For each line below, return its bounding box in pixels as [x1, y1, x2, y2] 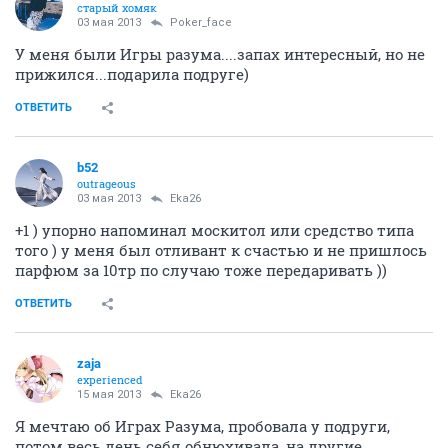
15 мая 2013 [77, 388, 141, 401]
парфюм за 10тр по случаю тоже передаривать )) [15, 260, 387, 280]
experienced [77, 372, 143, 387]
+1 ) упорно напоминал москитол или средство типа [15, 220, 414, 240]
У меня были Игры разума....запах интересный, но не [15, 44, 425, 64]
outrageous [77, 176, 136, 191]
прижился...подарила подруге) [15, 64, 249, 84]
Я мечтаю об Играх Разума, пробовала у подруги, [15, 416, 390, 436]
